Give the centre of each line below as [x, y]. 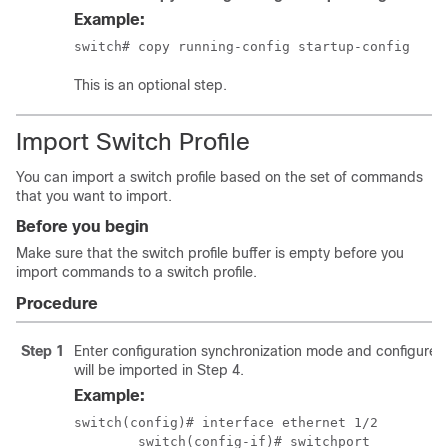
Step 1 [42, 351]
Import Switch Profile [133, 141]
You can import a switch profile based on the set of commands [219, 177]
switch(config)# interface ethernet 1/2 [226, 422]
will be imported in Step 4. [159, 370]
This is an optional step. [150, 85]
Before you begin [82, 226]
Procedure [57, 303]
